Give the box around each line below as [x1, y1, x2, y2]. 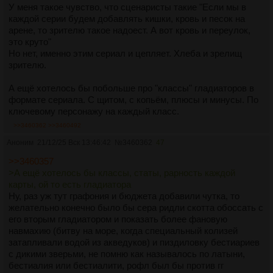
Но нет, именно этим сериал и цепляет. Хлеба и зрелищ [9, 48, 242, 59]
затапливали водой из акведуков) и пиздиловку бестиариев [9, 237, 260, 248]
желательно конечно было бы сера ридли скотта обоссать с [9, 202, 263, 213]
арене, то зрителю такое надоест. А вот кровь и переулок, [9, 25, 250, 36]
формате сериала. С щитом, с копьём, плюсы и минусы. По [9, 94, 258, 105]
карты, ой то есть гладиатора [9, 179, 131, 190]
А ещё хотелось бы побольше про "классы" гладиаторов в [9, 83, 254, 94]
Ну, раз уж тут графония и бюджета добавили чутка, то [9, 191, 239, 202]
